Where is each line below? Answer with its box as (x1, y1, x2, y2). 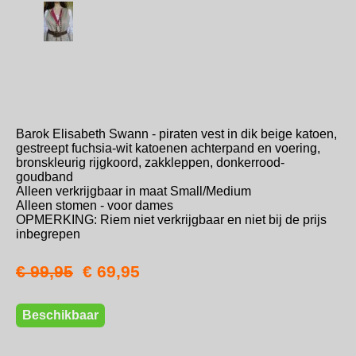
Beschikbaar (22, 308, 99, 323)
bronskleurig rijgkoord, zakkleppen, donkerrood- (16, 156, 284, 170)
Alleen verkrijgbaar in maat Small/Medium (16, 184, 251, 199)
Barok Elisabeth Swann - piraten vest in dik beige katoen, (16, 127, 337, 141)
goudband (16, 170, 73, 184)
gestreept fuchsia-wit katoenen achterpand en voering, (16, 141, 320, 156)
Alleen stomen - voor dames (16, 199, 173, 213)
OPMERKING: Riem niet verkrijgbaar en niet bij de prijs (16, 213, 327, 227)
